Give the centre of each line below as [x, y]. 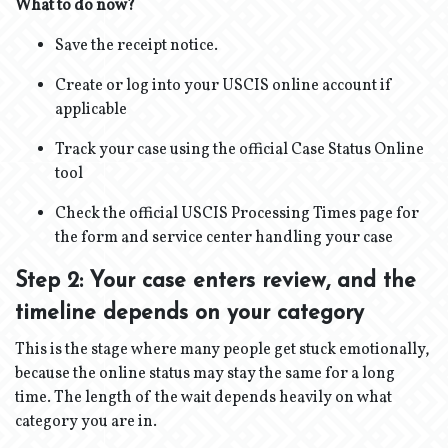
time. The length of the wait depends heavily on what [203, 398]
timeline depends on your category [189, 313]
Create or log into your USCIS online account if [224, 86]
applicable [91, 110]
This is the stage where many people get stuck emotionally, [222, 350]
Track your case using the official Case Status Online [239, 150]
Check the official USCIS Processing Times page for [237, 214]
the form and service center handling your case [224, 238]
